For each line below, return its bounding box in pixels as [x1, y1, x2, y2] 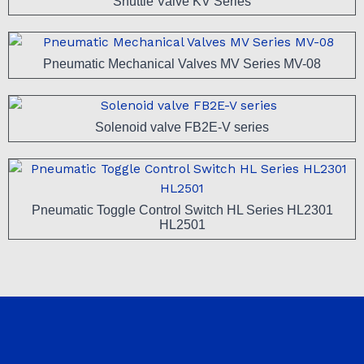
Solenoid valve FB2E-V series [95, 120, 269, 135]
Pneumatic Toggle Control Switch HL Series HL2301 [31, 202, 333, 217]
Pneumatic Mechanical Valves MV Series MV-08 [43, 57, 321, 71]
